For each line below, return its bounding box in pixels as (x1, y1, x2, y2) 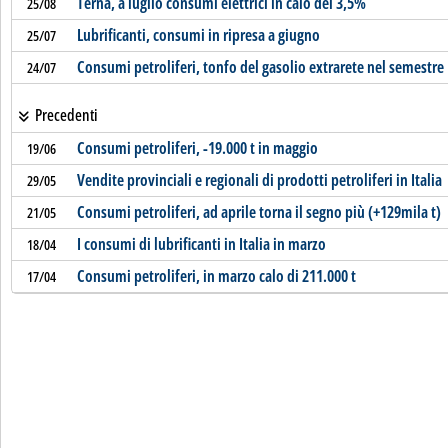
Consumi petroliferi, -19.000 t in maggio (76, 137, 318, 159)
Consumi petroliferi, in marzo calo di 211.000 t (76, 265, 356, 287)
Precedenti (31, 104, 98, 126)
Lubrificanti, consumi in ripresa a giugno (76, 24, 320, 46)
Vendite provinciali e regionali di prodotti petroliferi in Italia (76, 169, 442, 191)
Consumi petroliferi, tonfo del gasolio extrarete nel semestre (76, 56, 444, 78)
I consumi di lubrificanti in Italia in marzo (76, 233, 326, 255)
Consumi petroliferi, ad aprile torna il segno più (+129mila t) (76, 201, 441, 223)
